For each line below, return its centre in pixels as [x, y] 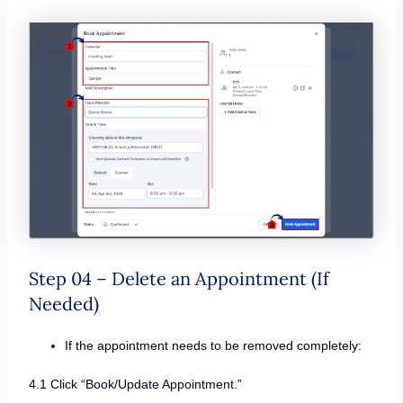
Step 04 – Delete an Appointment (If [179, 278]
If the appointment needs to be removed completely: [213, 345]
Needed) [63, 303]
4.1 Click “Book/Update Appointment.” [135, 384]
